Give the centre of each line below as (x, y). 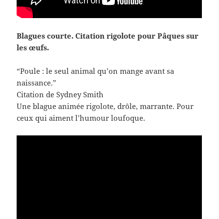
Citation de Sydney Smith (60, 94)
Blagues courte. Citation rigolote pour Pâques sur (108, 35)
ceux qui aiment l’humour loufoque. (81, 118)
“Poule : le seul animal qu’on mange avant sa (96, 71)
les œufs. (33, 47)
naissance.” (37, 82)
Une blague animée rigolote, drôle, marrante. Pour (105, 106)
